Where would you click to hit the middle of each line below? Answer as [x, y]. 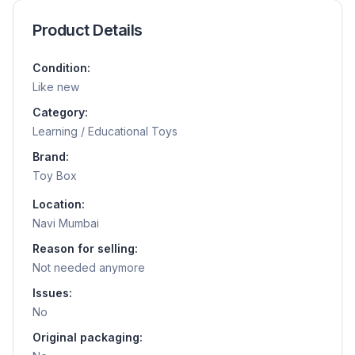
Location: [59, 204]
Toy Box [55, 176]
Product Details [88, 31]
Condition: [61, 68]
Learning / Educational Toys [105, 132]
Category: [60, 113]
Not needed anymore [89, 268]
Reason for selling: [85, 249]
